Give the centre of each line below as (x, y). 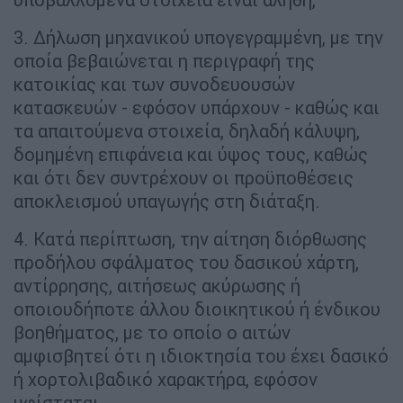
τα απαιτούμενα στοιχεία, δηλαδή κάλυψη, (187, 130)
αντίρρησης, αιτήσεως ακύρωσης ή (157, 285)
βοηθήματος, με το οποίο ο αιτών (152, 332)
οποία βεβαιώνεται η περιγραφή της (164, 60)
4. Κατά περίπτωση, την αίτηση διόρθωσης (190, 238)
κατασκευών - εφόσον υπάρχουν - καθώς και (197, 107)
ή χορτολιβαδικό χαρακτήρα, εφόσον (166, 379)
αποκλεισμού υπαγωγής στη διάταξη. (167, 201)
